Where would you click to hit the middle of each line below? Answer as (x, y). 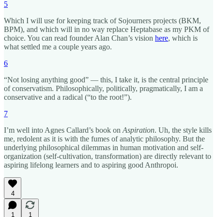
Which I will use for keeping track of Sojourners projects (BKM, (102, 20)
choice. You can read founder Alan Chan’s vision (79, 38)
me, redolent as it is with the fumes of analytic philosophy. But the (104, 139)
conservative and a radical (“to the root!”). (68, 97)
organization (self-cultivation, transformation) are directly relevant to (108, 156)
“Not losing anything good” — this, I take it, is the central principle (106, 79)
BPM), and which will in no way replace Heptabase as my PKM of (107, 29)
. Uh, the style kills (183, 130)
